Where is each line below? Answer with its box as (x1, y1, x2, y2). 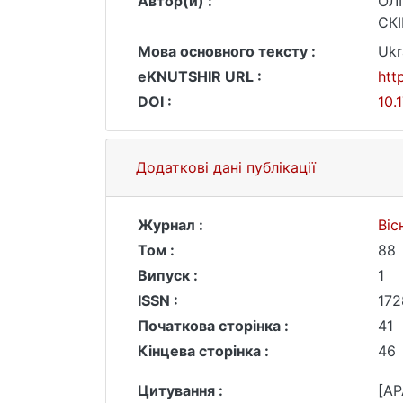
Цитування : (138, 381, 223, 399)
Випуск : (138, 266, 198, 284)
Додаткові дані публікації (136, 158, 316, 176)
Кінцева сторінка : (138, 342, 269, 360)
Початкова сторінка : (138, 317, 289, 335)
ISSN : (138, 291, 178, 309)
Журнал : (138, 216, 203, 234)
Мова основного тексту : (138, 42, 316, 60)
